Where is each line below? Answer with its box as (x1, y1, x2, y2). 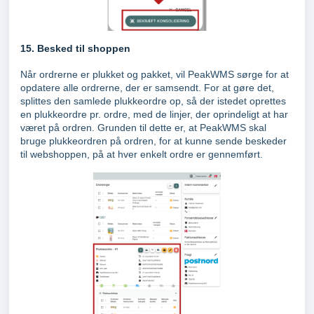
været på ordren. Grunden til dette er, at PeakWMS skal (20, 121, 266, 133)
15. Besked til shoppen (20, 42, 130, 54)
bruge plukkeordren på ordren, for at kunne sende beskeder (20, 135, 287, 146)
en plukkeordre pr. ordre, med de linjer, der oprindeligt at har (20, 108, 288, 120)
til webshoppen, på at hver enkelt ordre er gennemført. (20, 148, 263, 160)
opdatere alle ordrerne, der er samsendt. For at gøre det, (20, 81, 274, 93)
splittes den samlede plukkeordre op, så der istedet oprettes (20, 95, 286, 107)
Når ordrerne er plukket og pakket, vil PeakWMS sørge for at (20, 68, 289, 80)
